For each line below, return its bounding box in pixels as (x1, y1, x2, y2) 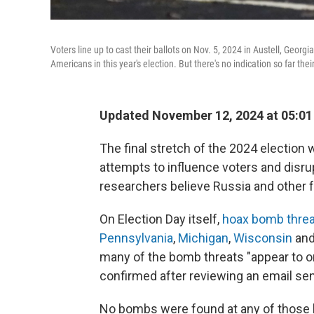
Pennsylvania (100, 231, 173, 245)
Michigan (178, 231, 228, 245)
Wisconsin (233, 231, 295, 245)
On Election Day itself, (100, 212, 222, 226)
